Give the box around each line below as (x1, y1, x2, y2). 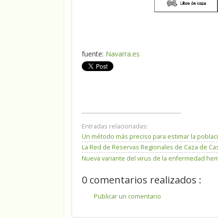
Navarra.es (106, 49, 140, 58)
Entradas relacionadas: (82, 122, 148, 130)
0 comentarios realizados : (82, 173, 201, 186)
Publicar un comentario (94, 192, 161, 201)
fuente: (82, 49, 106, 58)
